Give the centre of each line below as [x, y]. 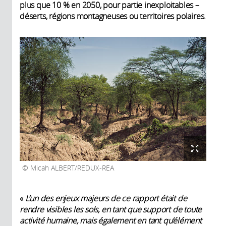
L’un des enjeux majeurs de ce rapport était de [106, 199]
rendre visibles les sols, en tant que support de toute [111, 210]
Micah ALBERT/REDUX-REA [71, 168]
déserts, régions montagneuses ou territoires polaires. [113, 16]
